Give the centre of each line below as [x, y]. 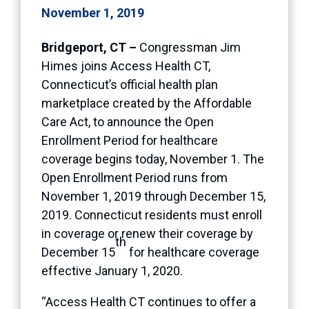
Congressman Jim [190, 47]
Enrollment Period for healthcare [130, 140]
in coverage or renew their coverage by [147, 233]
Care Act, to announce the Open [128, 121]
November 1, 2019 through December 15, [153, 196]
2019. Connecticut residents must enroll [152, 215]
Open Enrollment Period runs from [134, 177]
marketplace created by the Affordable [147, 103]
